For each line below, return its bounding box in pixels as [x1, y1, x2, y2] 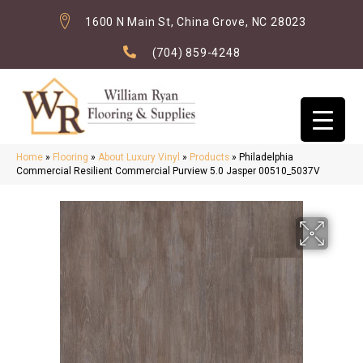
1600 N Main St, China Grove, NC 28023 [85, 15, 306, 28]
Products [190, 152, 229, 164]
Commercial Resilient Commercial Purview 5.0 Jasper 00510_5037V [16, 165, 320, 177]
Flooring [53, 152, 88, 164]
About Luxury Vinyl [98, 152, 180, 164]
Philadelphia [239, 152, 293, 164]
